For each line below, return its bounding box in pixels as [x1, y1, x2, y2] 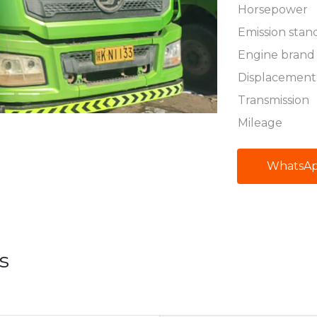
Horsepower [237, 3, 308, 16]
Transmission [237, 93, 309, 107]
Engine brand [237, 48, 315, 62]
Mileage [237, 116, 282, 129]
